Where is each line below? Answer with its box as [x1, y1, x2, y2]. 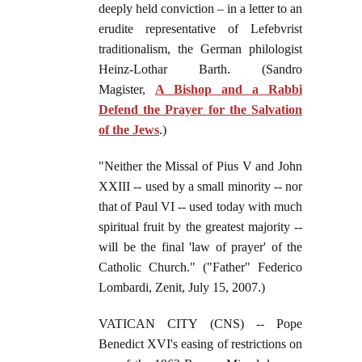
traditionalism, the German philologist [99, 42, 302, 57]
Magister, [99, 82, 155, 97]
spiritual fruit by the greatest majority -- [99, 220, 302, 234]
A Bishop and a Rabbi [155, 82, 302, 97]
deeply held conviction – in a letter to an [99, 2, 302, 16]
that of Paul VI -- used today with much [99, 200, 302, 214]
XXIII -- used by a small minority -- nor [99, 179, 302, 194]
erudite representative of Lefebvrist [99, 22, 302, 36]
